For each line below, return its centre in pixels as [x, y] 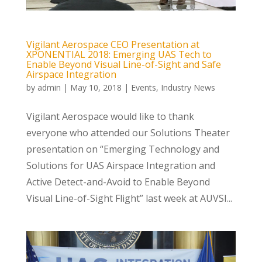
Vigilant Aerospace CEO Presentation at [113, 44]
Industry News [188, 87]
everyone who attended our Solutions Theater [128, 132]
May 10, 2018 [96, 87]
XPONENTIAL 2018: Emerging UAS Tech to [119, 54]
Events [143, 87]
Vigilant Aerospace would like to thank [110, 116]
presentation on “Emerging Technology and [123, 149]
